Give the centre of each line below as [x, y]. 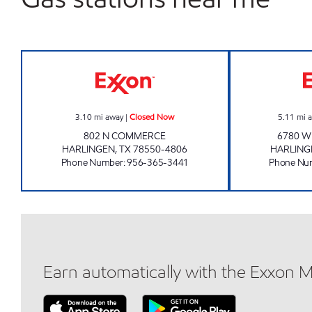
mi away [109, 117]
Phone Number [92, 163]
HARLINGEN [89, 149]
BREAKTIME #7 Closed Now [193, 58]
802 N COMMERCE [125, 136]
